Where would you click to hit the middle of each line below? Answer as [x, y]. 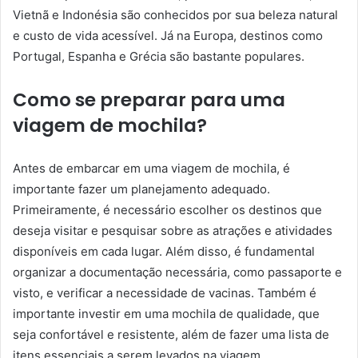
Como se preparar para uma [149, 99]
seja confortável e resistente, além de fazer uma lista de [171, 334]
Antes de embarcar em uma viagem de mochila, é [151, 168]
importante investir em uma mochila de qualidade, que [166, 313]
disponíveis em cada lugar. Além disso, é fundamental [164, 251]
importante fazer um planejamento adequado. [141, 189]
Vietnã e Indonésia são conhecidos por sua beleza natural [175, 14]
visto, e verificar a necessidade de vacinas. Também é [165, 292]
